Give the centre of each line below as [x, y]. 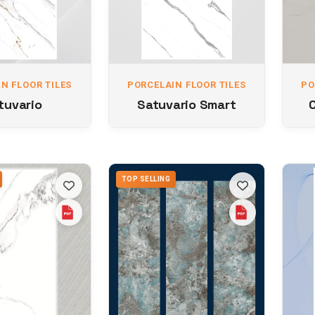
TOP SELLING [146, 179]
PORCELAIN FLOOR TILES [186, 85]
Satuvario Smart [187, 104]
